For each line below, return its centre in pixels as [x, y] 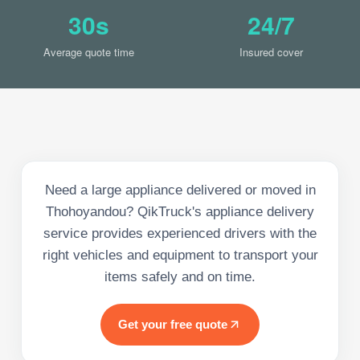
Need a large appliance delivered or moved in [180, 190]
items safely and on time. [180, 276]
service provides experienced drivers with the [180, 233]
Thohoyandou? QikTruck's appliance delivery [180, 211]
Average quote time [89, 51]
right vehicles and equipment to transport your [180, 255]
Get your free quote [173, 324]
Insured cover [271, 51]
